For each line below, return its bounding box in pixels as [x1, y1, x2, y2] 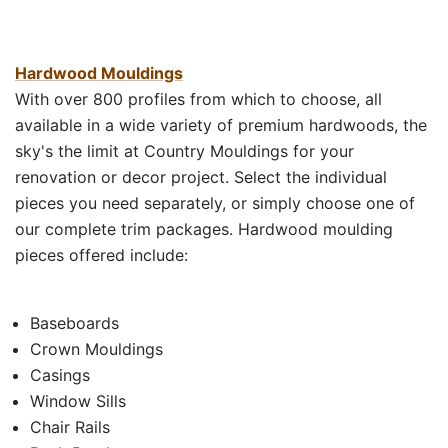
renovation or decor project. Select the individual [15, 166, 387, 187]
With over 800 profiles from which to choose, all [15, 88, 382, 109]
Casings [30, 364, 90, 385]
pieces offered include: [15, 244, 188, 265]
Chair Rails [30, 416, 110, 437]
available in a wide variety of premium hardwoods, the [15, 114, 427, 135]
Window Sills [30, 390, 126, 411]
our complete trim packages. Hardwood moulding [15, 218, 393, 239]
